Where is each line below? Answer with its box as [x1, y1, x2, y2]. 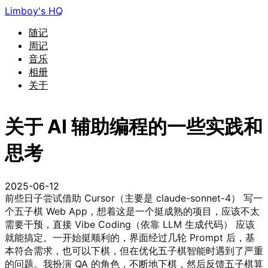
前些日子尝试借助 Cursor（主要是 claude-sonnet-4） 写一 [5, 191, 263, 204]
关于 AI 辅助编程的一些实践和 [5, 115, 263, 139]
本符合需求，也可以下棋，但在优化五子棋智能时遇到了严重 [5, 244, 263, 257]
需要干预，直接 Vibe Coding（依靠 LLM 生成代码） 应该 [5, 218, 255, 230]
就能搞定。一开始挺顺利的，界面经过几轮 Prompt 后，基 [5, 231, 255, 243]
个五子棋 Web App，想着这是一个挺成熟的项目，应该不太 [5, 205, 260, 217]
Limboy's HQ [5, 5, 63, 17]
